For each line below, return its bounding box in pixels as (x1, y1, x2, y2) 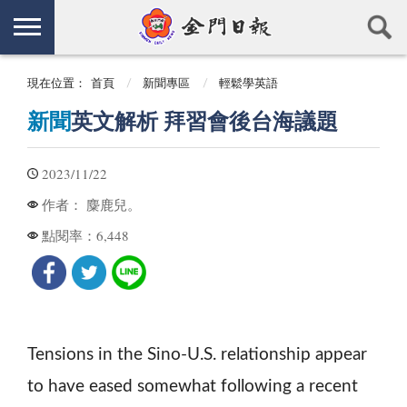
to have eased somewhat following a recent (27, 377, 358, 395)
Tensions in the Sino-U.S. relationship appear (27, 345, 367, 363)
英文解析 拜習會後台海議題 (71, 111, 338, 134)
